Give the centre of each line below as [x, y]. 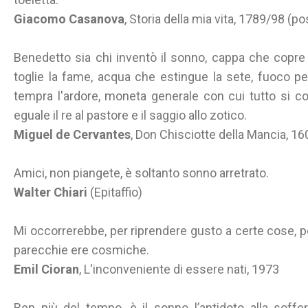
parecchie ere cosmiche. [81, 250]
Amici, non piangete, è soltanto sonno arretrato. [141, 173]
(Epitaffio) [115, 192]
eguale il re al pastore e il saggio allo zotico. [130, 115]
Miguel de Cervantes [72, 134]
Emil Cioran [46, 269]
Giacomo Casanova [69, 19]
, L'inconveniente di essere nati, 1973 [179, 269]
